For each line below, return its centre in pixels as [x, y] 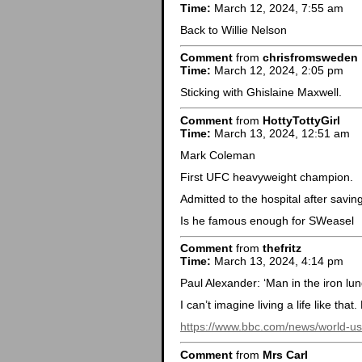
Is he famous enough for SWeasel [267, 220]
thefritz [282, 248]
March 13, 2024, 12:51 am [280, 133]
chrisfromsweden [310, 58]
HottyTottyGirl [301, 120]
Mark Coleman [218, 155]
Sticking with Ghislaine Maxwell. [261, 93]
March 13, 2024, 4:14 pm [277, 261]
